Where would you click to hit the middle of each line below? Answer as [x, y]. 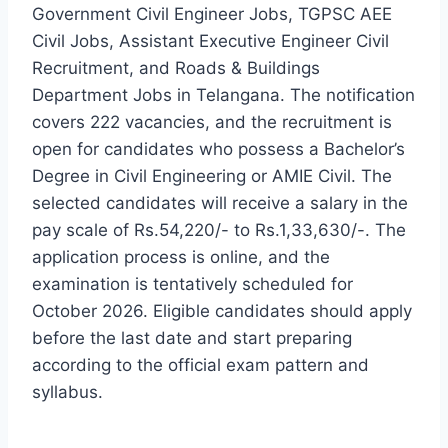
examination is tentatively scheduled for [192, 284]
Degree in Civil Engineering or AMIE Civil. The [212, 176]
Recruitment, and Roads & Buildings [176, 68]
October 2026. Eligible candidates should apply [222, 311]
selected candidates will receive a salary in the [220, 203]
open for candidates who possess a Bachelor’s [218, 149]
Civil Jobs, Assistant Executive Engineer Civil [210, 41]
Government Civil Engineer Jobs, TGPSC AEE [212, 14]
